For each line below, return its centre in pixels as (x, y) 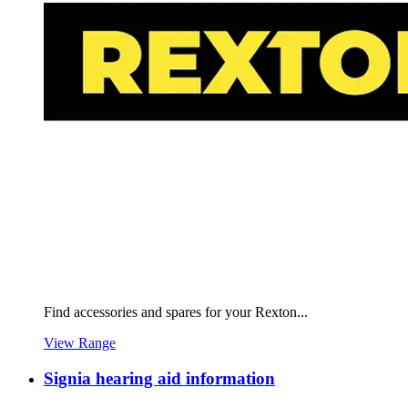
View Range (80, 342)
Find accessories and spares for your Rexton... (176, 311)
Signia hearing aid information (159, 378)
